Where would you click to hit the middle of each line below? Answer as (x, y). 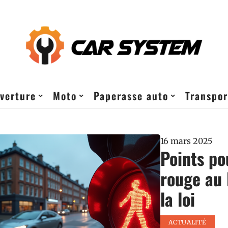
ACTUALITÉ (188, 222)
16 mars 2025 (187, 141)
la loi (178, 199)
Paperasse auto (131, 96)
